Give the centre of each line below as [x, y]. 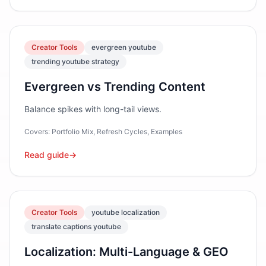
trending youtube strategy [75, 61]
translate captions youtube [76, 227]
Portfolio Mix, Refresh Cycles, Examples [117, 132]
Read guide [47, 155]
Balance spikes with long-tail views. [93, 109]
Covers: [38, 132]
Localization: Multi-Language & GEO [126, 252]
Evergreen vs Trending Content [115, 87]
